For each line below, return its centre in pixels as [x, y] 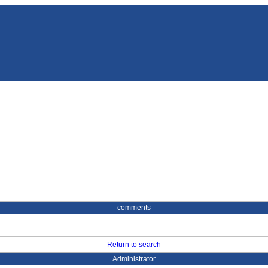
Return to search [134, 245]
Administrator [134, 259]
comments [134, 208]
